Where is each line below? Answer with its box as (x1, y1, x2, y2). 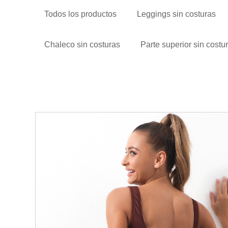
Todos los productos (44, 9, 117, 18)
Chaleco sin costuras (44, 40, 121, 49)
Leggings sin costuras (137, 9, 216, 18)
